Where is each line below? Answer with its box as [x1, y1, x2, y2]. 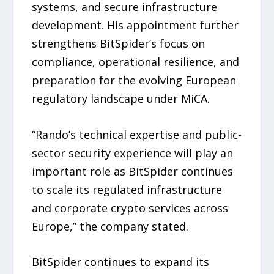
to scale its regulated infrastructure [32, 182, 223, 197]
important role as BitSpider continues [32, 163, 234, 179]
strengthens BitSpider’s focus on [32, 35, 206, 51]
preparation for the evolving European [32, 72, 237, 87]
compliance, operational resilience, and [32, 54, 240, 69]
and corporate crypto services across [32, 200, 229, 215]
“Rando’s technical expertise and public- [32, 127, 242, 142]
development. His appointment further [32, 17, 239, 32]
